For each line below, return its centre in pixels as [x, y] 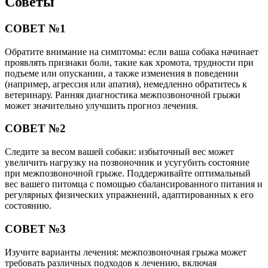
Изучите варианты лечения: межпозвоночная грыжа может [126, 252]
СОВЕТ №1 [35, 28]
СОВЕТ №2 [35, 129]
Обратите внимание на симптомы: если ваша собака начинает [132, 51]
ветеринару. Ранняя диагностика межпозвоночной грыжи [123, 95]
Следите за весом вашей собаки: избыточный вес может [119, 152]
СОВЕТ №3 [35, 229]
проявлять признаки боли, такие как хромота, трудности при [129, 62]
